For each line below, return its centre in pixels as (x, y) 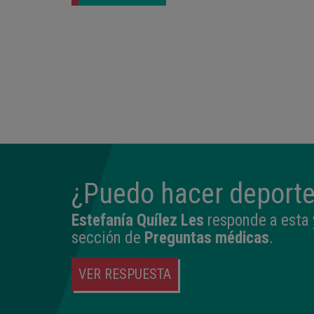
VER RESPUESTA (125, 274)
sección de (108, 238)
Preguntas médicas (207, 238)
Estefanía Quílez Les (138, 220)
